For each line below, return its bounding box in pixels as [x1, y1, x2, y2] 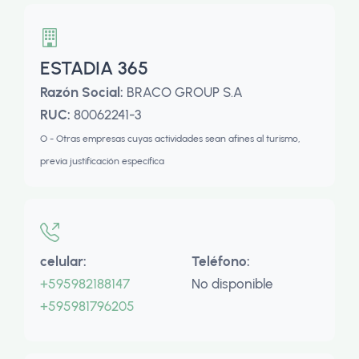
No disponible [192, 276, 273, 292]
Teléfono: [192, 253, 250, 269]
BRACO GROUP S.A [127, 84, 243, 100]
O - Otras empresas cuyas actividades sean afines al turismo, [40, 133, 301, 144]
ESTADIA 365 [40, 57, 148, 79]
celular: [40, 253, 87, 269]
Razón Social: [40, 84, 127, 100]
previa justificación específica [40, 155, 164, 167]
